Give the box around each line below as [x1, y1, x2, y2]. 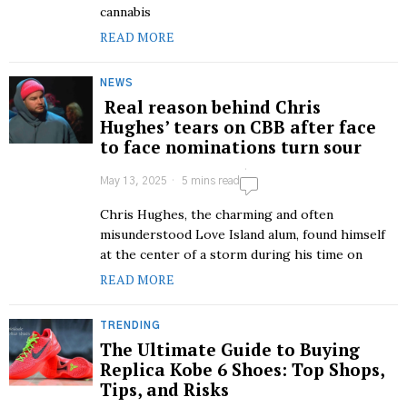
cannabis [100, 4, 151, 20]
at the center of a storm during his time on [100, 246, 362, 263]
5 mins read [179, 175, 240, 186]
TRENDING [100, 321, 161, 331]
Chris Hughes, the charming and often [100, 206, 333, 223]
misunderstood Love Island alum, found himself [100, 226, 385, 243]
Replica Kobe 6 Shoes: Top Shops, [100, 358, 384, 381]
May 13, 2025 [100, 175, 167, 186]
